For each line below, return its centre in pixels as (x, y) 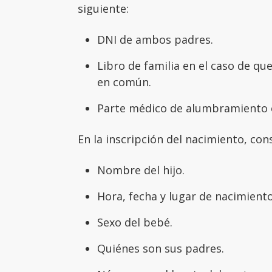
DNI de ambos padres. (155, 39)
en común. (124, 82)
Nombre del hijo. (141, 170)
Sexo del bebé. (135, 222)
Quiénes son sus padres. (161, 248)
